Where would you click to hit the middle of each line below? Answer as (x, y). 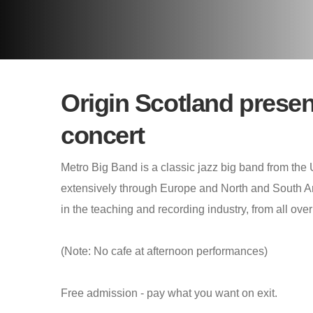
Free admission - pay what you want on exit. (169, 293)
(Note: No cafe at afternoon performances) (164, 251)
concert (103, 135)
